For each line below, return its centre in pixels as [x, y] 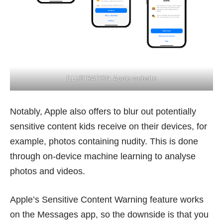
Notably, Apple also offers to [67, 112]
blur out [138, 112]
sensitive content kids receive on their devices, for [109, 127]
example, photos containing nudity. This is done [104, 142]
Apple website [135, 79]
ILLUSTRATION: [90, 79]
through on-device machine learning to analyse [103, 157]
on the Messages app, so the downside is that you [109, 215]
